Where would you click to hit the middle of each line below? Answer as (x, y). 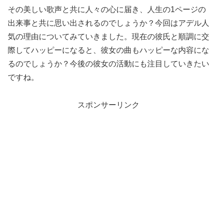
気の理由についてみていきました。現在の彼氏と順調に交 (108, 36)
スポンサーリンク (108, 105)
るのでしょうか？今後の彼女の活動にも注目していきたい (108, 63)
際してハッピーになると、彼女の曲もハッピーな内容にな (108, 50)
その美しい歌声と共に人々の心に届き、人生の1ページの (107, 9)
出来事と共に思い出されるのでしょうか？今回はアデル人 (108, 23)
